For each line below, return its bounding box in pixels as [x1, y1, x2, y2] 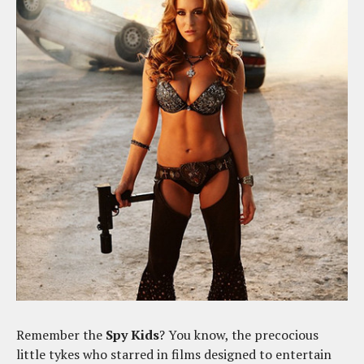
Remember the [16, 326, 106, 344]
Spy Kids [106, 326, 159, 344]
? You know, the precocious [159, 326, 318, 344]
